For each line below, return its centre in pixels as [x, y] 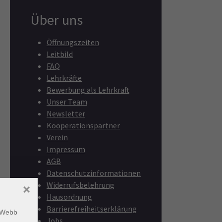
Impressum [66, 149]
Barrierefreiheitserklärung [92, 209]
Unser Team [67, 102]
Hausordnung [69, 197]
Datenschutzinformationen [94, 173]
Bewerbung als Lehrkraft [88, 90]
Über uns [57, 20]
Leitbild [60, 54]
